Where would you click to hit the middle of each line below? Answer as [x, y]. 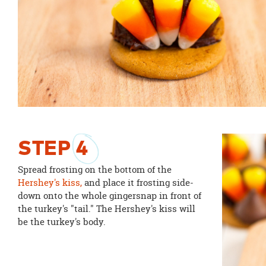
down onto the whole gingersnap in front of [109, 196]
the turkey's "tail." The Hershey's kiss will [106, 209]
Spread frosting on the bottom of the [94, 170]
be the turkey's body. [61, 222]
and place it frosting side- [137, 183]
